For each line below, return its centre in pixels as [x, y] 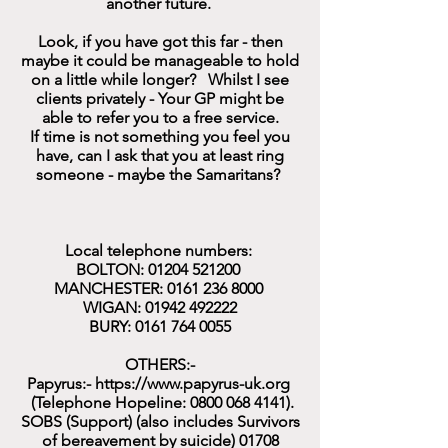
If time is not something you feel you [160, 136]
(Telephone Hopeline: [108, 402]
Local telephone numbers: [160, 250]
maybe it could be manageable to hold [160, 60]
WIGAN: [114, 307]
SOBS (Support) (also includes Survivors [160, 421]
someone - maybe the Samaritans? [160, 174]
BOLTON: [112, 269]
